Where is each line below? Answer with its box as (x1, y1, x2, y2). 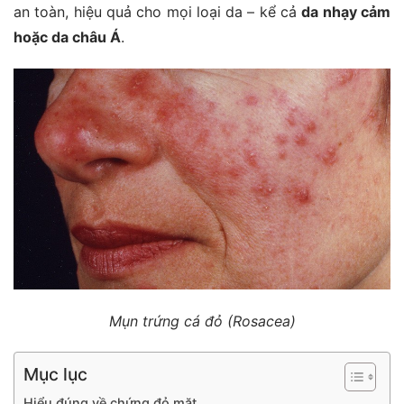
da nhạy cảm (301, 3, 391, 22)
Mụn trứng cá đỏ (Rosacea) (108, 311, 296, 330)
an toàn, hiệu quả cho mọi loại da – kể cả (14, 3, 302, 22)
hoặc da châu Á (14, 28, 121, 47)
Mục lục (23, 363, 87, 386)
